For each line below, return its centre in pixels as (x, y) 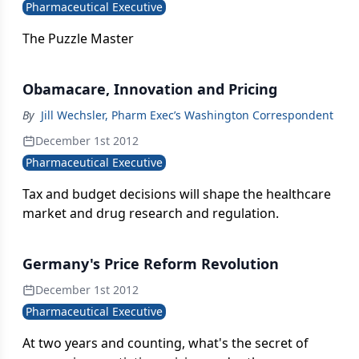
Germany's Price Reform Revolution (151, 264)
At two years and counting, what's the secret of (165, 343)
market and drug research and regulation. (151, 213)
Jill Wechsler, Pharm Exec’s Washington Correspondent (187, 115)
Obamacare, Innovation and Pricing (150, 89)
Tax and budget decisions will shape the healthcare (177, 194)
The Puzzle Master (78, 38)
